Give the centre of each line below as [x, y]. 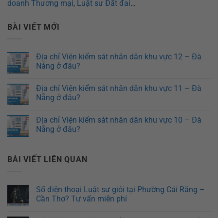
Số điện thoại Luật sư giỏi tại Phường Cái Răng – [120, 189]
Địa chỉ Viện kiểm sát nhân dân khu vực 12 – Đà [119, 57]
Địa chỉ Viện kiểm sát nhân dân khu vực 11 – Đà [119, 89]
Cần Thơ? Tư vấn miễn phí [82, 199]
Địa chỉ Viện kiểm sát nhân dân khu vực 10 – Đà [119, 120]
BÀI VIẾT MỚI [34, 27]
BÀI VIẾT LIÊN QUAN [47, 160]
